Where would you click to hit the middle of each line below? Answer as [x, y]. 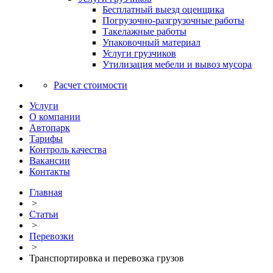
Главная [46, 192]
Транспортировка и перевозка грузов [107, 258]
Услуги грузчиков [139, 53]
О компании [55, 117]
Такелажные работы [144, 31]
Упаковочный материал [151, 42]
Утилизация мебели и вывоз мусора [177, 64]
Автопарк [50, 128]
